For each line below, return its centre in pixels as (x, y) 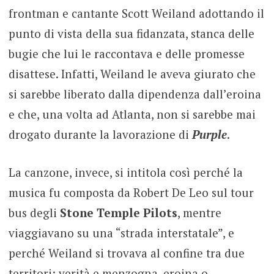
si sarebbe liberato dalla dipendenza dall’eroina (135, 94)
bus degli (34, 212)
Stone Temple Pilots (118, 212)
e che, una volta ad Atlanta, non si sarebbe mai (132, 114)
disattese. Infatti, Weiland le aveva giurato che (132, 74)
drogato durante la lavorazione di (100, 135)
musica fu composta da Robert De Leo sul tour (131, 192)
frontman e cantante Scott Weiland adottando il (136, 13)
